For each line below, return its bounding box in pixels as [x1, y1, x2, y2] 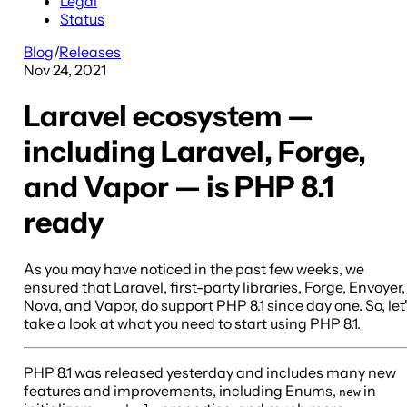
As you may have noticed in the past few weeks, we [24, 259, 364, 278]
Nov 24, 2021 [24, 60, 106, 79]
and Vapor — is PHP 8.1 [24, 169, 333, 205]
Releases [59, 42, 121, 61]
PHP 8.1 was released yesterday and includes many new [24, 362, 396, 382]
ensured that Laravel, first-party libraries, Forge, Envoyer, [24, 277, 405, 296]
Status [60, 9, 104, 28]
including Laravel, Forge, [24, 134, 366, 170]
